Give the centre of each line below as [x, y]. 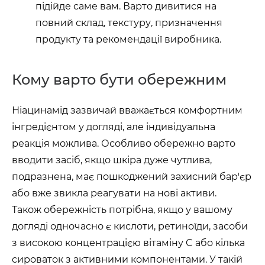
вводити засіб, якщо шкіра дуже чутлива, [112, 160]
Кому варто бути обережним [119, 80]
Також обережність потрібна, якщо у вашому [122, 210]
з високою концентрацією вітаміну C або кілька [128, 243]
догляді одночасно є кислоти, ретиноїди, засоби [130, 226]
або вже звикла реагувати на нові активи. [114, 193]
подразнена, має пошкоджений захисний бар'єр [132, 177]
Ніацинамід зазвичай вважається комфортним [127, 110]
